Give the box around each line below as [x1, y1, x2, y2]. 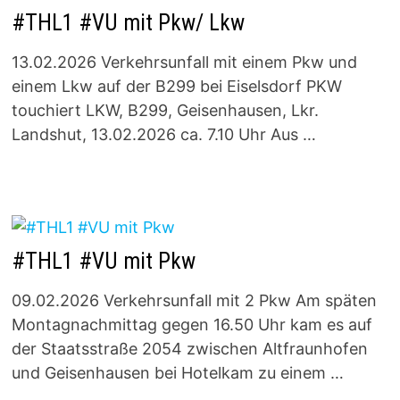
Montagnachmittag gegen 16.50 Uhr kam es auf [11, 314, 372, 334]
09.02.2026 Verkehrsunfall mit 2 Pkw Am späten [11, 290, 377, 310]
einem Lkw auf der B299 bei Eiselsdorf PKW [11, 77, 342, 96]
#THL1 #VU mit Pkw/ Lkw [11, 10, 245, 37]
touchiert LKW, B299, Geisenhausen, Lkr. [11, 101, 319, 121]
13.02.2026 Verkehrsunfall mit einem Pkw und [11, 53, 357, 72]
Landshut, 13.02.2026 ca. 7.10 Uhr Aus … [11, 125, 316, 145]
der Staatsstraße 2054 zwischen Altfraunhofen [11, 338, 368, 358]
